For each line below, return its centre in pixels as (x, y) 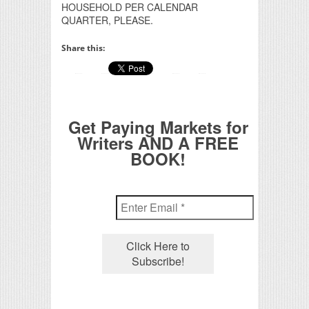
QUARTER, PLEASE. (107, 20)
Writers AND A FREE (158, 143)
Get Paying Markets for (158, 127)
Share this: (83, 48)
